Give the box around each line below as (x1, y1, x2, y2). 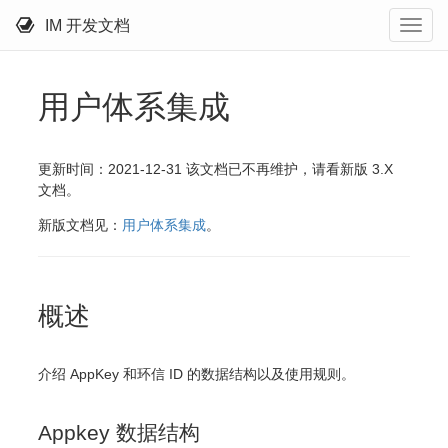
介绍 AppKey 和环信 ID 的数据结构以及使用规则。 (38, 366, 355, 383)
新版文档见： (38, 217, 122, 234)
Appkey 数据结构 (38, 421, 200, 445)
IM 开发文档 (45, 17, 130, 34)
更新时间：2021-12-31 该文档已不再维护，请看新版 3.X (38, 161, 393, 178)
